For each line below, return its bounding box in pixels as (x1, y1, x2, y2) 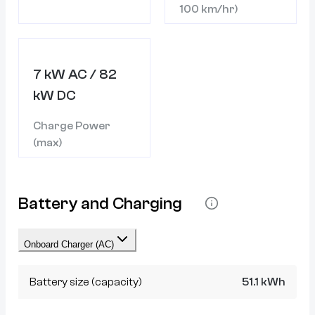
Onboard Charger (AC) (24, 238, 114, 250)
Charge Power (33, 120, 110, 132)
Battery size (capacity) (30, 275, 142, 288)
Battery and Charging (18, 193, 182, 213)
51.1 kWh (242, 275, 285, 288)
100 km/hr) (179, 3, 238, 15)
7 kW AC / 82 (33, 66, 117, 82)
